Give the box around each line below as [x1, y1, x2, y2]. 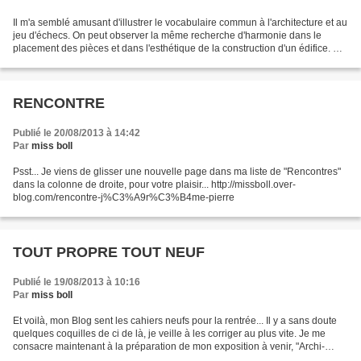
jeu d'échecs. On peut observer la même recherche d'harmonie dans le [13, 30, 322, 42]
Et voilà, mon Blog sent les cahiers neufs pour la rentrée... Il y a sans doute [13, 315, 337, 327]
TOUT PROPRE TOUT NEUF [13, 244, 205, 261]
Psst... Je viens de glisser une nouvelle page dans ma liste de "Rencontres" [13, 166, 341, 178]
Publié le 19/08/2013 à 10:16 [13, 276, 140, 288]
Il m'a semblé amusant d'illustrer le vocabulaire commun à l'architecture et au [13, 17, 347, 29]
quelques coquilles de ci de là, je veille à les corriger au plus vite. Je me [13, 328, 326, 340]
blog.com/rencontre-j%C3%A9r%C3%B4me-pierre [13, 192, 234, 204]
